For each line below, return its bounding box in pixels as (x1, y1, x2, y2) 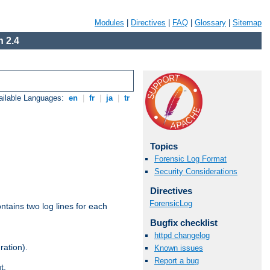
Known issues (154, 243, 203, 253)
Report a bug (154, 256, 199, 266)
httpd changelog (154, 231, 210, 240)
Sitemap (233, 18, 262, 27)
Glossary (195, 18, 226, 27)
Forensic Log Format (154, 154, 227, 164)
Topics (149, 141, 178, 151)
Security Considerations (154, 167, 237, 177)
